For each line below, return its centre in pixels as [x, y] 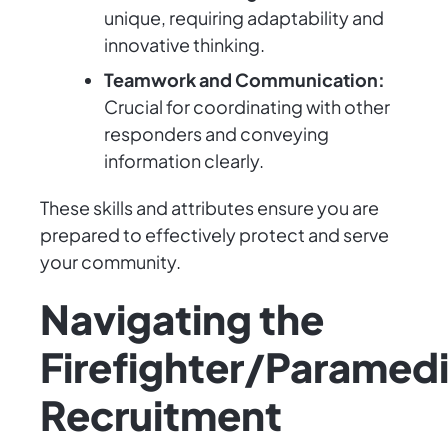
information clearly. [184, 161]
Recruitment [161, 415]
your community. [110, 262]
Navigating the [182, 319]
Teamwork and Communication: [244, 80]
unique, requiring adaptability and [244, 18]
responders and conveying [216, 134]
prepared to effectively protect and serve [214, 235]
